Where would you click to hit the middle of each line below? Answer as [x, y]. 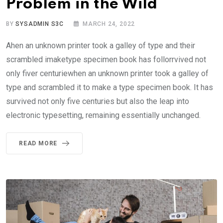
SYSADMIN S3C [40, 24]
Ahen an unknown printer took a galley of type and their [101, 46]
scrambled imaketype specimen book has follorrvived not [106, 60]
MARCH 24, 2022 [109, 24]
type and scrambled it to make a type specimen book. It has [110, 88]
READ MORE [38, 144]
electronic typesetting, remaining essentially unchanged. [103, 115]
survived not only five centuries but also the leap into [98, 102]
